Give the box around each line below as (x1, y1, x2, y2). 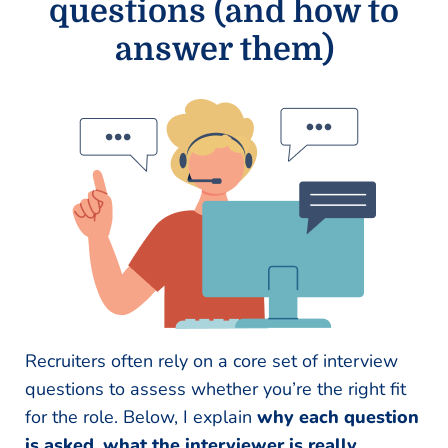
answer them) (114, 30, 334, 68)
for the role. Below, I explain (25, 404, 257, 429)
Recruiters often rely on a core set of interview (25, 348, 398, 373)
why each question (257, 404, 419, 429)
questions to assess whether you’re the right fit (25, 376, 406, 401)
